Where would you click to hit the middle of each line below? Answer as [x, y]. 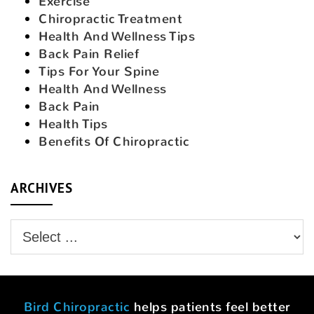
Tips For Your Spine [99, 71]
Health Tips [73, 124]
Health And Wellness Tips [117, 36]
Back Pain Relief [89, 54]
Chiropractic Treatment [110, 19]
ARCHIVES [42, 187]
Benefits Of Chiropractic [114, 141]
